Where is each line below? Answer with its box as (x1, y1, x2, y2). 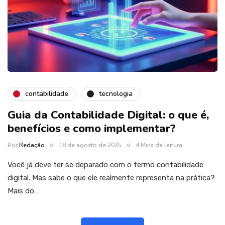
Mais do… (8, 186, 39, 195)
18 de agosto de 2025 (59, 141, 122, 149)
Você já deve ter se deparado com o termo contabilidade (8, 160, 203, 169)
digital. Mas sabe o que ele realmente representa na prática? (8, 173, 217, 182)
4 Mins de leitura (136, 141, 182, 149)
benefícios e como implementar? (8, 121, 179, 136)
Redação (19, 141, 45, 149)
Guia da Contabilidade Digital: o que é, (8, 107, 209, 123)
